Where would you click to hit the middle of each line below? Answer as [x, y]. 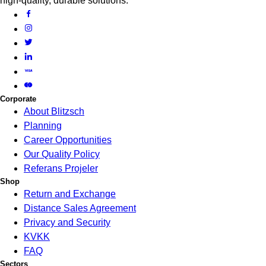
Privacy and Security [67, 223]
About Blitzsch [54, 112]
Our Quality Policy [62, 154]
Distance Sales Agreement [80, 208]
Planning [43, 126]
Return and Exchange [70, 194]
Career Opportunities [68, 140]
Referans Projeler [61, 169]
